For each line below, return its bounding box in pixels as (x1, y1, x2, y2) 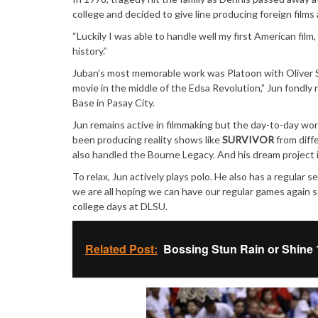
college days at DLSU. (72, 199, 168, 212)
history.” (72, 44, 107, 57)
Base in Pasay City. (72, 96, 155, 109)
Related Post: (85, 240, 158, 257)
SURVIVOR (222, 133, 274, 146)
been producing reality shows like (72, 133, 222, 146)
